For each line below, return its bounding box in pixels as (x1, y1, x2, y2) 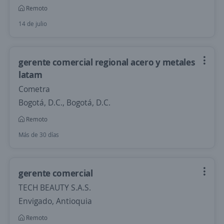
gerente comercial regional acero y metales (18, 56, 195, 68)
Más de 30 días (18, 130, 59, 139)
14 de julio (18, 19, 47, 28)
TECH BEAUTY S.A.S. (18, 182, 91, 193)
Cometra (18, 83, 50, 94)
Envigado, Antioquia (18, 195, 92, 206)
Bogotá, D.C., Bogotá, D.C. (18, 97, 110, 108)
